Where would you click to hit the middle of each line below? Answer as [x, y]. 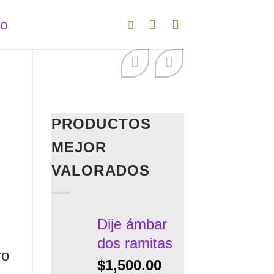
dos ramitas [135, 243]
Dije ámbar [132, 224]
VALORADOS [101, 171]
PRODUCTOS [101, 124]
